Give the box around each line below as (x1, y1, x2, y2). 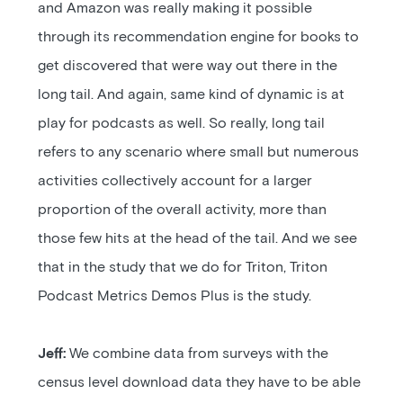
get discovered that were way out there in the (38, 58, 338, 73)
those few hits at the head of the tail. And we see (38, 231, 358, 246)
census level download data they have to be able (38, 375, 362, 390)
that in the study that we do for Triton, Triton (38, 260, 328, 274)
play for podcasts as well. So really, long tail (38, 116, 326, 130)
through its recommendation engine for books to (38, 30, 360, 44)
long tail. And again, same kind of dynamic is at (38, 87, 345, 102)
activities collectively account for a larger (38, 174, 313, 188)
